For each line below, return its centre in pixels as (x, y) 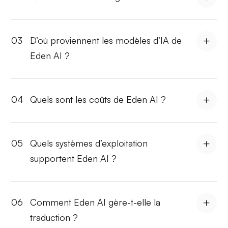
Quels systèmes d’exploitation (89, 143)
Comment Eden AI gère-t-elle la (95, 202)
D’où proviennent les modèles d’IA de (106, 40)
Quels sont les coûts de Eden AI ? (98, 99)
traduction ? (54, 217)
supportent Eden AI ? (74, 158)
